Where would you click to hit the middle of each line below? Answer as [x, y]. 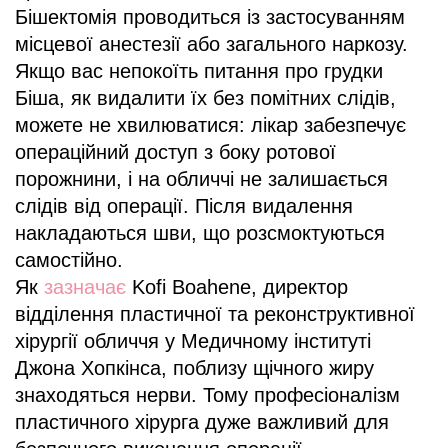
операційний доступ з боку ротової [175, 151]
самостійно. [69, 259]
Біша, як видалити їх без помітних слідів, [205, 97]
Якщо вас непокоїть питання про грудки [199, 70]
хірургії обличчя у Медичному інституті [193, 340]
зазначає [85, 286]
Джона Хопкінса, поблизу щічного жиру [194, 367]
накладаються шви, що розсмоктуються [200, 232]
